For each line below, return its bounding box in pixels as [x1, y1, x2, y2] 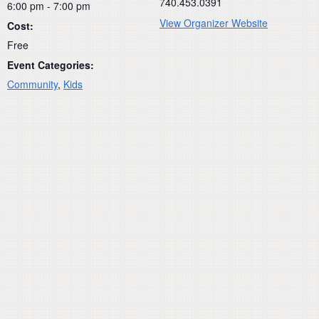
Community [7, 76, 58, 91]
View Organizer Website [159, 15, 268, 30]
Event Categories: [7, 57, 94, 72]
